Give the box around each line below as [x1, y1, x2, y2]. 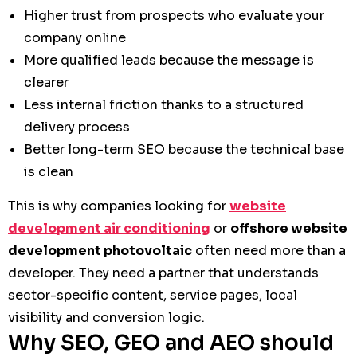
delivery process [24, 118, 130, 135]
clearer [24, 73, 69, 91]
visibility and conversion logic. [8, 308, 205, 326]
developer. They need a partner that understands [8, 264, 319, 281]
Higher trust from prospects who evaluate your [24, 6, 324, 24]
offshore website [230, 219, 347, 237]
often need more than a [192, 241, 346, 259]
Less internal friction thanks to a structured [24, 96, 304, 113]
